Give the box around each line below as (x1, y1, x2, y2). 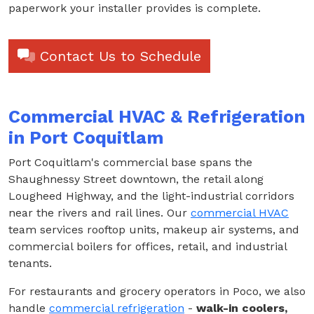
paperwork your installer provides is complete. (8, 1, 261, 15)
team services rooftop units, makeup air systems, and (8, 223, 299, 237)
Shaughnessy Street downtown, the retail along (8, 172, 264, 186)
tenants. (8, 257, 52, 271)
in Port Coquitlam (8, 128, 163, 149)
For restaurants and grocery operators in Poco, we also (8, 285, 306, 299)
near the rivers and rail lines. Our (8, 206, 191, 220)
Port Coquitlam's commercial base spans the (8, 156, 252, 170)
